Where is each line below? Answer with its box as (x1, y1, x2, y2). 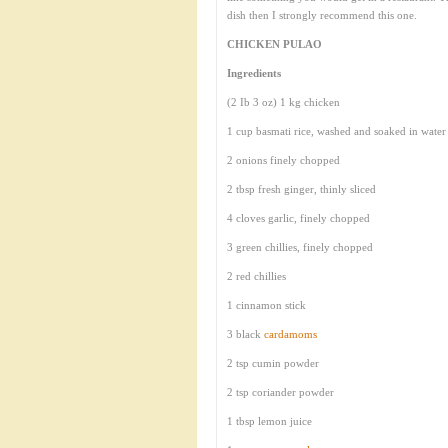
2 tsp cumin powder (227, 357, 319, 369)
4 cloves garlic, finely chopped (227, 212, 370, 224)
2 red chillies (227, 270, 286, 282)
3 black (227, 328, 264, 340)
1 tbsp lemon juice (227, 415, 312, 427)
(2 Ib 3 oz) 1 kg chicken (227, 96, 340, 108)
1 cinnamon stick (227, 299, 306, 311)
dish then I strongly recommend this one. (227, 9, 417, 21)
